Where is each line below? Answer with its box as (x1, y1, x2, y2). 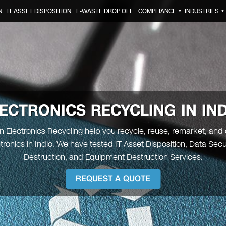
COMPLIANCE (138, 7, 176, 15)
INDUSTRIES (184, 7, 219, 15)
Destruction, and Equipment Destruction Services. (23, 151, 203, 163)
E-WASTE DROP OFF (76, 7, 133, 15)
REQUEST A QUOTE (76, 173, 150, 185)
